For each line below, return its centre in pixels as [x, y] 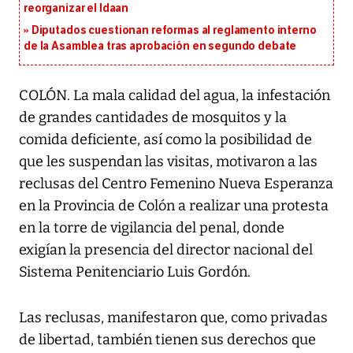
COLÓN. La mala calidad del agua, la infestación [175, 96]
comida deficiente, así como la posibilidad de [165, 140]
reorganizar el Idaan [76, 9]
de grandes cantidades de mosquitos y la [153, 118]
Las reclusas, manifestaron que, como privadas [173, 318]
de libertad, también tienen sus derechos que [167, 340]
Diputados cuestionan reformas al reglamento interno [174, 31]
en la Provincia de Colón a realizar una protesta [174, 206]
